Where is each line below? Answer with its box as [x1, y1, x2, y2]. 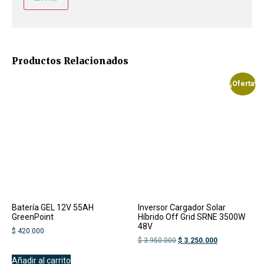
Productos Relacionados [12, 55, 128, 67]
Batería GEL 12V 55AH [12, 203, 94, 213]
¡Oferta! [229, 80, 256, 88]
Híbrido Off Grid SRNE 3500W [138, 212, 245, 222]
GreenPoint [12, 212, 54, 222]
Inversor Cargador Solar [138, 203, 226, 213]
